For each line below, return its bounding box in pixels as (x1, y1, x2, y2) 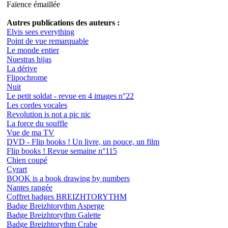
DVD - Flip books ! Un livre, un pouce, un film (7, 137, 159, 146)
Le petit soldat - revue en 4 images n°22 (7, 91, 134, 100)
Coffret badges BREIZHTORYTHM (7, 192, 127, 201)
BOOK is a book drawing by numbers (7, 174, 130, 183)
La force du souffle (7, 119, 68, 128)
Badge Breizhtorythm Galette (7, 210, 101, 219)
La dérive (7, 64, 37, 73)
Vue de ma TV (7, 128, 54, 137)
